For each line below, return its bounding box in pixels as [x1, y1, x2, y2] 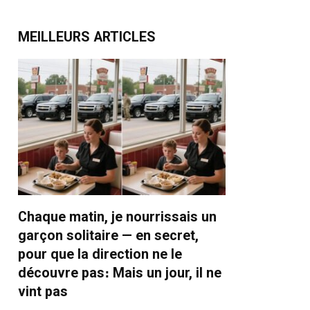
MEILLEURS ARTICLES [18, 29, 156, 45]
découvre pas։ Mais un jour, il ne [18, 264, 221, 281]
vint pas [18, 283, 68, 300]
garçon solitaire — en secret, [18, 227, 199, 244]
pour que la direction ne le [18, 246, 182, 262]
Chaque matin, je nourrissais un [18, 208, 217, 225]
